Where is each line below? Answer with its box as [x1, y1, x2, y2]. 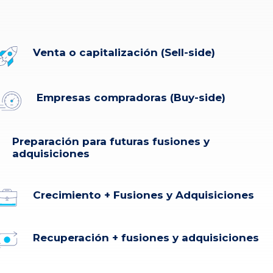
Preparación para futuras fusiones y [12, 135, 210, 147]
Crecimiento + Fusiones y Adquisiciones [33, 189, 254, 201]
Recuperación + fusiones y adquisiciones [33, 232, 259, 244]
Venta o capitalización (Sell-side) [33, 46, 215, 58]
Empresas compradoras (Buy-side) [37, 91, 225, 104]
